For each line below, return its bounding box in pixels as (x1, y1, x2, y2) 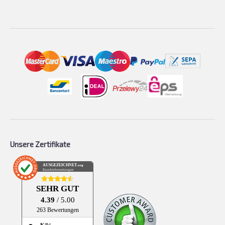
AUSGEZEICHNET (43, 162, 77, 167)
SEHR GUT (36, 183, 79, 193)
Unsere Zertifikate (10, 139, 70, 149)
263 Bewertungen (36, 206, 79, 213)
